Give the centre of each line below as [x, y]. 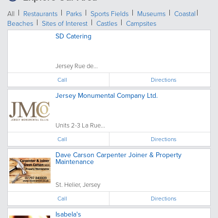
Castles [107, 23]
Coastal [185, 13]
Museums [151, 13]
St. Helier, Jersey [78, 184]
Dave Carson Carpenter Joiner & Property [118, 154]
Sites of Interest [65, 23]
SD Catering [73, 36]
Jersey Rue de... [77, 65]
